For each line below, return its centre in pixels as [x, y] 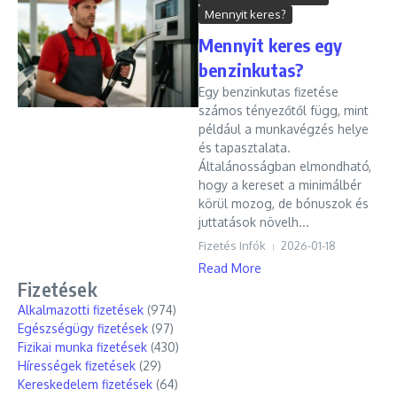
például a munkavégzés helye [284, 129]
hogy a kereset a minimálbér [280, 185]
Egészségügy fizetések [83, 328]
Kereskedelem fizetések [85, 384]
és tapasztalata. [245, 148]
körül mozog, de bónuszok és [284, 203]
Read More [230, 268]
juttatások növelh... [254, 222]
